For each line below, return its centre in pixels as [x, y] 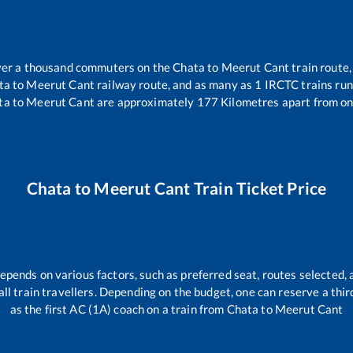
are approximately [144, 102]
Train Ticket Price [258, 188]
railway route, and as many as [175, 85]
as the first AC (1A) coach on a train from [118, 308]
